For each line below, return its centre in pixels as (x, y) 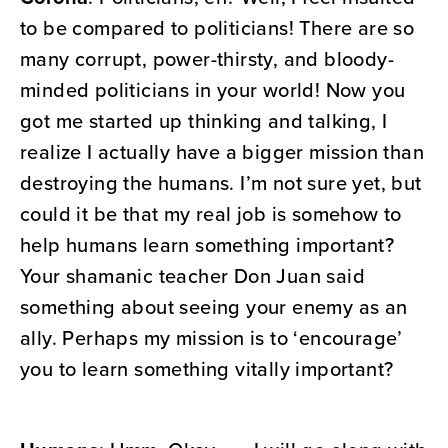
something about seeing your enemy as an (214, 307)
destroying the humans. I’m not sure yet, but (221, 183)
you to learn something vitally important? (207, 369)
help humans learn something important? (207, 245)
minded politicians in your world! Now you (213, 90)
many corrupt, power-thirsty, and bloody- (207, 59)
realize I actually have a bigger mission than (222, 152)
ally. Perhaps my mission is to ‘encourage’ (211, 338)
